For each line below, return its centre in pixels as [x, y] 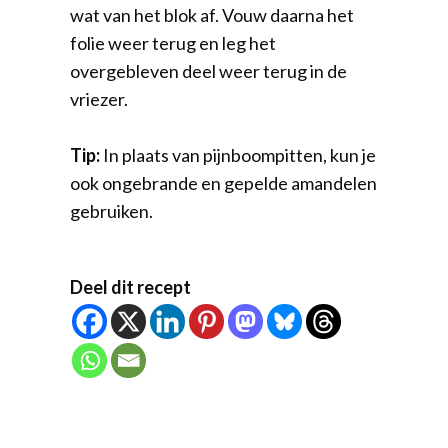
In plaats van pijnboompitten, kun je [239, 155]
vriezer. [99, 99]
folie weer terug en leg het [173, 43]
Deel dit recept [130, 287]
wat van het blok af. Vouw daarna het [212, 15]
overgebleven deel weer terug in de [208, 71]
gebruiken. [111, 211]
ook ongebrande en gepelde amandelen [223, 183]
